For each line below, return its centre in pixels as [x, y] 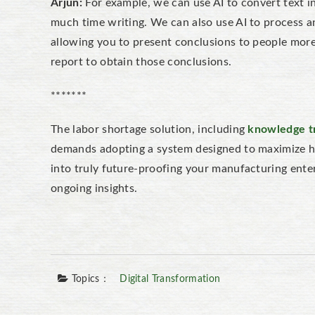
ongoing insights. [94, 188]
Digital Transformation [170, 279]
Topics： [89, 279]
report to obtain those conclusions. [141, 62]
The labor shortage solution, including [149, 129]
